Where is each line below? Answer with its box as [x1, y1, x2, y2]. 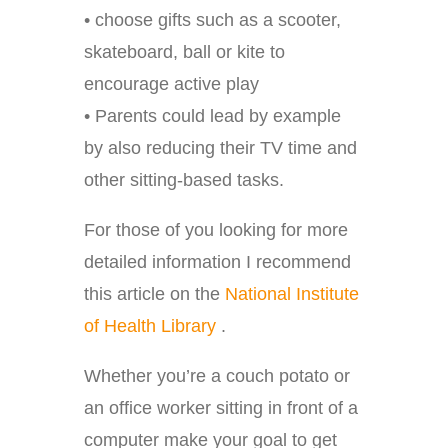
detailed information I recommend [84, 252, 351, 273]
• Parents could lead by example [84, 106, 341, 127]
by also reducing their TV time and [84, 138, 357, 159]
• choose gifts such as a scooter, [84, 10, 341, 31]
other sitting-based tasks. [84, 170, 284, 191]
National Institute [225, 284, 359, 305]
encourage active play [84, 74, 259, 95]
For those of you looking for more [84, 220, 348, 241]
